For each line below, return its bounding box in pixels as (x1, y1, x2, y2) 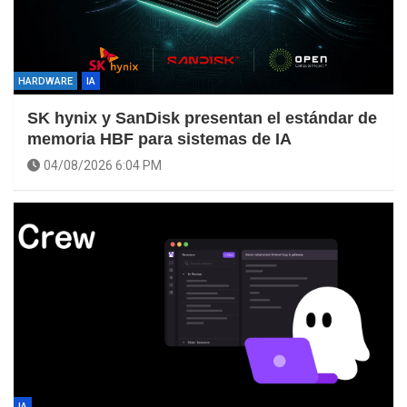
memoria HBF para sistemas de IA (27, 129, 292, 148)
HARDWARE (18, 74, 73, 87)
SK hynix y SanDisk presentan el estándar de (27, 108, 377, 127)
